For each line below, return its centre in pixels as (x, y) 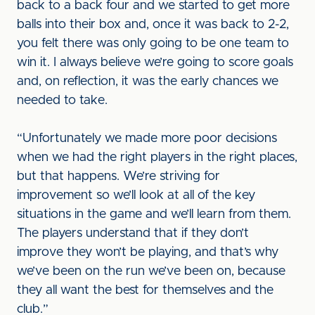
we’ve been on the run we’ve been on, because (151, 271)
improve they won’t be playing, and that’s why (148, 252)
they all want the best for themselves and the (145, 290)
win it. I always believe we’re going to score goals (155, 63)
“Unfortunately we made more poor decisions (147, 139)
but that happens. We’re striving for (118, 176)
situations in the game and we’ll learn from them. (154, 214)
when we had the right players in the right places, (157, 157)
